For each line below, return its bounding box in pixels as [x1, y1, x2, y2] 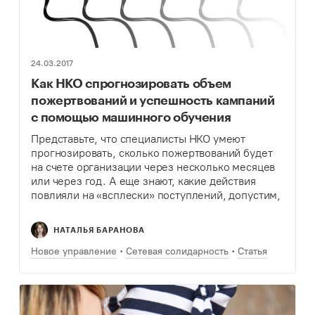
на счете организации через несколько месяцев [31, 160, 276, 174]
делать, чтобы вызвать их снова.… [31, 217, 205, 231]
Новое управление [31, 245, 117, 258]
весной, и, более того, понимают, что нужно [31, 202, 255, 217]
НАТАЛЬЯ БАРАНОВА [53, 225, 146, 235]
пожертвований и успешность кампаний [31, 92, 275, 108]
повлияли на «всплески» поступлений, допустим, [31, 188, 281, 202]
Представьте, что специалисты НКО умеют [31, 132, 246, 146]
